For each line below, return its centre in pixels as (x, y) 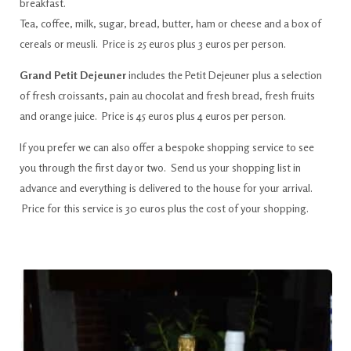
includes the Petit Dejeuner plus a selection (224, 75)
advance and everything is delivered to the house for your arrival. (167, 188)
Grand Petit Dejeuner (72, 75)
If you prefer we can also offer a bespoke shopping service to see (166, 147)
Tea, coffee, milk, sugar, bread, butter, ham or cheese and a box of (170, 23)
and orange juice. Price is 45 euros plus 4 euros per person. (152, 116)
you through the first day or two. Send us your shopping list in (160, 167)
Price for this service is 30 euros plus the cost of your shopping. (164, 208)
